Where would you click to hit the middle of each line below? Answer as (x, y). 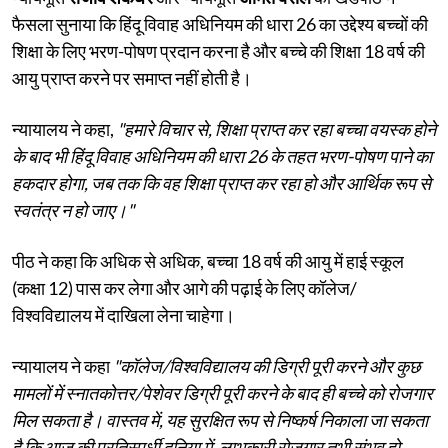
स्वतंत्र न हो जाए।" (73, 209)
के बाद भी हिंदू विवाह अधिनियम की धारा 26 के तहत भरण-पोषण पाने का (222, 155)
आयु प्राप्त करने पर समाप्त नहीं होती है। (132, 77)
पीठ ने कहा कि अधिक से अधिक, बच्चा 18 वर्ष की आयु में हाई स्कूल (208, 260)
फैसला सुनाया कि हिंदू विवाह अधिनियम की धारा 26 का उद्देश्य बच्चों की (220, 23)
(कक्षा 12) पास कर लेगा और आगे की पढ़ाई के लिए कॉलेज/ (184, 287)
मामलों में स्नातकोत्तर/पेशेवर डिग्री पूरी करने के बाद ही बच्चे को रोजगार (222, 392)
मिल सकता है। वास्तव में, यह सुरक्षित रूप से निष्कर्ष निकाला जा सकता (220, 419)
